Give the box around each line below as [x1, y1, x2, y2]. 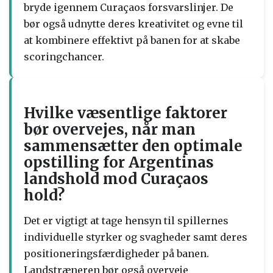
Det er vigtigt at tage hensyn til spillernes [24, 214, 229, 227]
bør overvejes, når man [24, 119, 196, 139]
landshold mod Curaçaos [24, 169, 208, 188]
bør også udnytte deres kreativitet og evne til [24, 17, 243, 30]
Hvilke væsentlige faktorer [24, 103, 227, 122]
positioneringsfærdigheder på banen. [24, 247, 209, 260]
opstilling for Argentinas [24, 152, 214, 172]
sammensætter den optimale [24, 136, 243, 155]
